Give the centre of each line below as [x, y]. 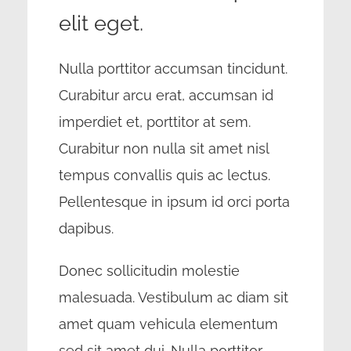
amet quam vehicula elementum [168, 324]
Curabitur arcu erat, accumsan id [166, 95]
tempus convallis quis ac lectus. [164, 175]
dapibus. [86, 228]
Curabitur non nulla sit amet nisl [163, 148]
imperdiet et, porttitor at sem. [154, 122]
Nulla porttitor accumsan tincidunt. [173, 69]
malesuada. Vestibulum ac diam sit [173, 297]
